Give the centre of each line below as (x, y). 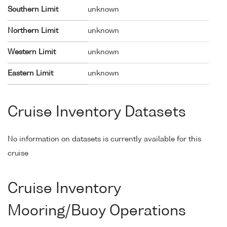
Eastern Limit (30, 73)
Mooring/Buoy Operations (97, 211)
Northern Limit (33, 31)
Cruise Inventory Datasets (97, 113)
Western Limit (32, 52)
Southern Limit (33, 9)
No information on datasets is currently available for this (104, 139)
